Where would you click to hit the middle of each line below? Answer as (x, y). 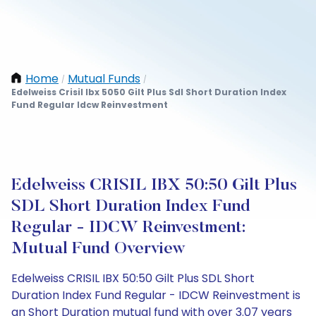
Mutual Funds (104, 79)
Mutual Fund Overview (98, 249)
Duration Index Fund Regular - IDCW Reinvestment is (156, 295)
